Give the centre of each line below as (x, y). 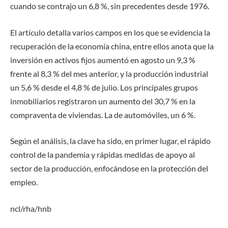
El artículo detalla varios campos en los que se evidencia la (110, 32)
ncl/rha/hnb (31, 208)
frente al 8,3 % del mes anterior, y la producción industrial (109, 73)
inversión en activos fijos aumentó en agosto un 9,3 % (103, 60)
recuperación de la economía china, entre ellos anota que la (112, 46)
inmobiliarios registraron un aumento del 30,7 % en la (103, 101)
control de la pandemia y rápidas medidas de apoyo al (103, 155)
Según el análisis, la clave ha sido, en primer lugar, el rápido (110, 141)
